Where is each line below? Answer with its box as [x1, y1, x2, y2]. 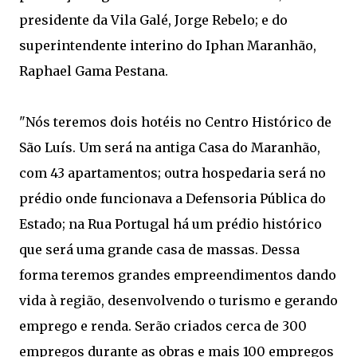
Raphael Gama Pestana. [19, 62, 168, 79]
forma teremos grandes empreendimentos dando [19, 266, 336, 283]
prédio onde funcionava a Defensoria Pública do [19, 190, 326, 206]
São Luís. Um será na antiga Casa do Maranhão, [19, 139, 320, 155]
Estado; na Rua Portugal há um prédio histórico [19, 215, 322, 232]
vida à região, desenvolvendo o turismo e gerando [19, 292, 338, 308]
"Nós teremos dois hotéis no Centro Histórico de [19, 113, 331, 130]
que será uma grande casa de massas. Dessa [19, 241, 300, 257]
